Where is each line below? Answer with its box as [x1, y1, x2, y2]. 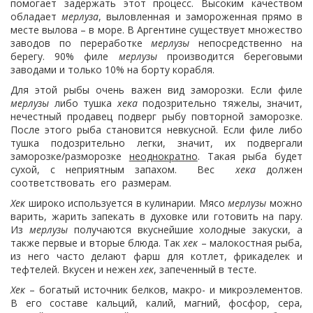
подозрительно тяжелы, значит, [137, 96, 303, 110]
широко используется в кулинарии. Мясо [25, 196, 228, 210]
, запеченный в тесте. [154, 263, 256, 276]
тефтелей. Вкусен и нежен [10, 263, 139, 276]
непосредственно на [189, 36, 303, 50]
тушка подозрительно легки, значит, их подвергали [10, 136, 303, 150]
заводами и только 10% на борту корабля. [10, 63, 214, 76]
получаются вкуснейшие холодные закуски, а [67, 223, 303, 236]
